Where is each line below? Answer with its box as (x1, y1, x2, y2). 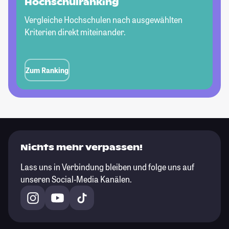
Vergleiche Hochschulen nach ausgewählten (25, 14, 182, 25)
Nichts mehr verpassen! (20, 142, 143, 153)
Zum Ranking (26, 65, 68, 75)
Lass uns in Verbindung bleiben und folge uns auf (20, 162, 194, 172)
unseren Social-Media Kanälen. (20, 174, 132, 185)
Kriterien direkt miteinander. (25, 27, 126, 37)
